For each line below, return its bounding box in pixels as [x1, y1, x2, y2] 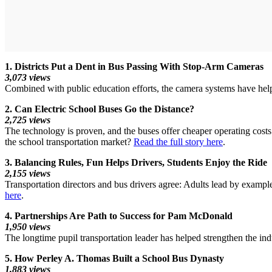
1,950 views [5, 222, 50, 233]
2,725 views [5, 115, 50, 126]
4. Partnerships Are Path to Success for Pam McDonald [5, 211, 233, 222]
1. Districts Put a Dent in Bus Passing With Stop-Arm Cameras [5, 61, 263, 72]
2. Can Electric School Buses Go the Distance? [5, 104, 194, 115]
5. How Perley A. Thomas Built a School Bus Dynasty [5, 253, 224, 264]
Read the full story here [134, 137, 223, 148]
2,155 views [5, 168, 50, 179]
